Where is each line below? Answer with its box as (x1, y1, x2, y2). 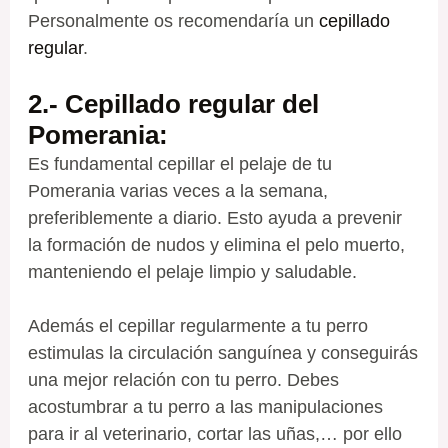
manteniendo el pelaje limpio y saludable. (27, 261, 357, 282)
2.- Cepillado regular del (27, 88, 319, 119)
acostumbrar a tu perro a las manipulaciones (27, 396, 383, 417)
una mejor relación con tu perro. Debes (27, 369, 339, 390)
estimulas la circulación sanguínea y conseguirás (27, 342, 418, 363)
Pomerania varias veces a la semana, (27, 180, 328, 201)
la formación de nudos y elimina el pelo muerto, (27, 234, 405, 255)
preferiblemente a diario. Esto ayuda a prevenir (27, 207, 402, 228)
